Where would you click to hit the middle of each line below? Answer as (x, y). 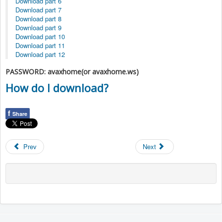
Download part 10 (40, 36)
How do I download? (57, 87)
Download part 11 (40, 45)
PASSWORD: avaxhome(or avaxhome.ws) (72, 71)
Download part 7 (38, 9)
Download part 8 (38, 18)
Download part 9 (38, 27)
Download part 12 (40, 54)
